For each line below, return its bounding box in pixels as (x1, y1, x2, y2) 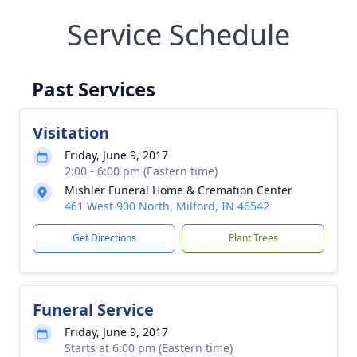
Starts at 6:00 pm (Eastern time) (65, 340, 233, 355)
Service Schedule (67, 15, 290, 54)
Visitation (33, 122, 109, 143)
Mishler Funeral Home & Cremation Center (65, 182, 292, 198)
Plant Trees (228, 231, 278, 245)
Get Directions (72, 231, 136, 245)
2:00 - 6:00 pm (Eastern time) (65, 163, 218, 178)
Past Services (32, 76, 155, 102)
